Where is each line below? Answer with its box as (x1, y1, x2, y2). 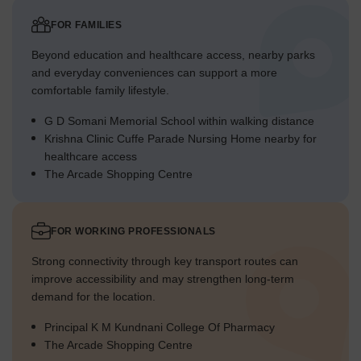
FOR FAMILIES (51, 19, 122, 31)
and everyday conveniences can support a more (31, 66, 277, 80)
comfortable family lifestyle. (31, 84, 169, 98)
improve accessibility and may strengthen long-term (31, 272, 294, 286)
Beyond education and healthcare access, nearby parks (31, 48, 315, 62)
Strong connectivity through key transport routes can (31, 255, 298, 268)
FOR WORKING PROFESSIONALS (51, 226, 216, 238)
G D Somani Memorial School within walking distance (44, 114, 314, 128)
